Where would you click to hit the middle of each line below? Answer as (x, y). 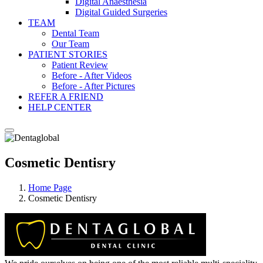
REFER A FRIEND (66, 97)
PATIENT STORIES (68, 54)
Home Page (50, 187)
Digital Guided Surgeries (121, 12)
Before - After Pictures (93, 86)
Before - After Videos (92, 75)
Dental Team (75, 33)
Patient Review (80, 65)
